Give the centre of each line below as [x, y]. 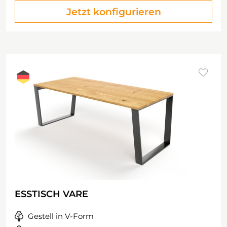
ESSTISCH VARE [51, 194]
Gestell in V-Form [61, 216]
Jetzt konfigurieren [113, 12]
